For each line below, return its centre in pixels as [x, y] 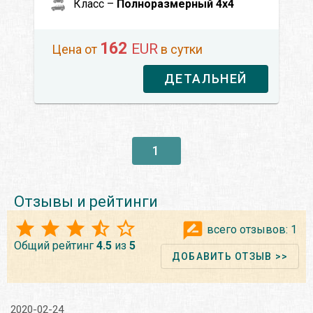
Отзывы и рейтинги [86, 201]
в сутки [180, 49]
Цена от [76, 49]
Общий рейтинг [55, 245]
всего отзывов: [247, 229]
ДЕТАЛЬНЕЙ [205, 78]
